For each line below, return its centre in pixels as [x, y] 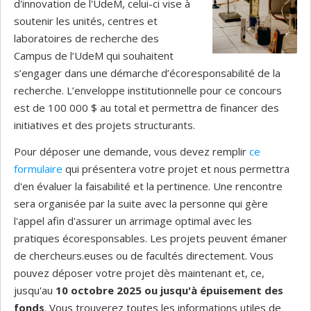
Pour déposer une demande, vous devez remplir [132, 151]
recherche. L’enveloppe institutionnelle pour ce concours [148, 90]
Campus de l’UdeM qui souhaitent [94, 56]
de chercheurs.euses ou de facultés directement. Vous [144, 255]
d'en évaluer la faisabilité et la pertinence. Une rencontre [148, 186]
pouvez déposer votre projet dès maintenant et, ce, [139, 272]
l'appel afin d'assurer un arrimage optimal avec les [133, 220]
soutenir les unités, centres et [86, 21]
